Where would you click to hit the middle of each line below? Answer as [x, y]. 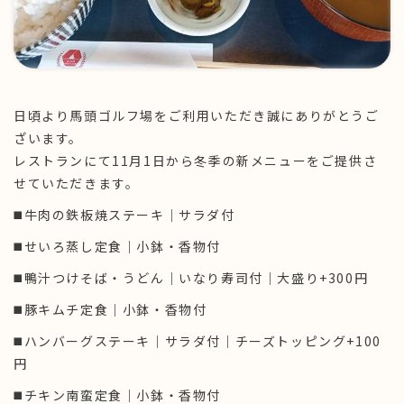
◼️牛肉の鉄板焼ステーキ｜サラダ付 [124, 214]
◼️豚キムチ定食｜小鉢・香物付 [110, 309]
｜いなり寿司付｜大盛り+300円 [266, 277]
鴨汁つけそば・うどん [94, 277]
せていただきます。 [77, 183]
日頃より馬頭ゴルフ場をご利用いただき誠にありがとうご [197, 115]
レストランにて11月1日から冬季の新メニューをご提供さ [196, 160]
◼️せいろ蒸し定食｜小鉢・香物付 [118, 246]
